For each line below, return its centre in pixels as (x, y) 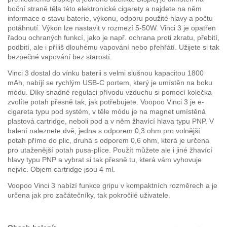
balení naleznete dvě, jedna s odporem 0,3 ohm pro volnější (104, 131)
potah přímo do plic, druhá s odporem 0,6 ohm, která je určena (108, 140)
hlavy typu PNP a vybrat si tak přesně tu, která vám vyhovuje (105, 160)
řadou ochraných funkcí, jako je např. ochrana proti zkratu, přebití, (113, 37)
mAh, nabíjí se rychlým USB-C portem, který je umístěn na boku (110, 83)
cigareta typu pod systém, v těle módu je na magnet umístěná (107, 111)
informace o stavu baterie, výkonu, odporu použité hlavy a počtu (110, 18)
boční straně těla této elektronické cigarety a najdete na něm (105, 9)
